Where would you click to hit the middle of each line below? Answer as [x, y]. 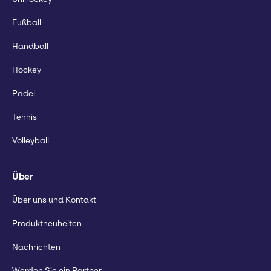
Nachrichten [36, 247]
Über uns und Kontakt [54, 200]
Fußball [27, 22]
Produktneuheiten [47, 223]
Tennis [24, 117]
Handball [30, 46]
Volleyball [31, 140]
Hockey [27, 70]
